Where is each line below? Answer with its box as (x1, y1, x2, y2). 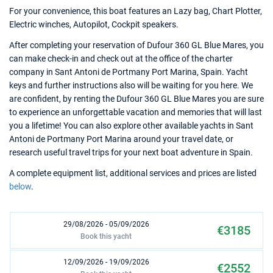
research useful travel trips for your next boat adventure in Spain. (9, 147, 253, 157)
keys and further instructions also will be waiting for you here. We (9, 80, 253, 90)
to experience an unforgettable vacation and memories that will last (9, 107, 262, 117)
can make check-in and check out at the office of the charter (9, 54, 233, 63)
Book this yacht (80, 232, 132, 241)
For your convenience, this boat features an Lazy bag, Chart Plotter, (9, 6, 262, 16)
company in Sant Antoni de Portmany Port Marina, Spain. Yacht (9, 67, 248, 77)
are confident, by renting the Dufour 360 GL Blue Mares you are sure (9, 94, 264, 104)
